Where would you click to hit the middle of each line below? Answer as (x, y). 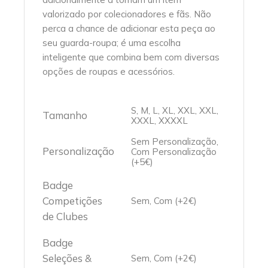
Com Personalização (174, 152)
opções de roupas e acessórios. (109, 71)
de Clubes (66, 216)
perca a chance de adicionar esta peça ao (129, 28)
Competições (73, 201)
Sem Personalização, (175, 141)
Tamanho (65, 115)
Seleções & (67, 258)
